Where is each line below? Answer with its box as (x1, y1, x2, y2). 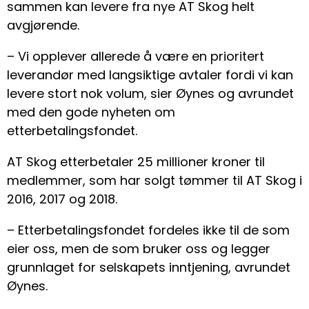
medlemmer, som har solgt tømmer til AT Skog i (7, 172, 302, 190)
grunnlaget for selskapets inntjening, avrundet (7, 259, 290, 277)
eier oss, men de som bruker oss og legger (7, 240, 270, 258)
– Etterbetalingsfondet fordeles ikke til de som (7, 221, 290, 239)
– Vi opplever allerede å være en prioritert (7, 48, 264, 66)
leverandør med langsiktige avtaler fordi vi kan (7, 66, 293, 84)
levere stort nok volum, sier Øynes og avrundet (7, 85, 294, 103)
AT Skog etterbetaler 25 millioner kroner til (7, 153, 265, 171)
